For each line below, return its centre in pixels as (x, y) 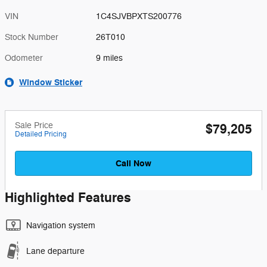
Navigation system (61, 225)
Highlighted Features (68, 198)
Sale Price (34, 125)
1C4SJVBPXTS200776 (139, 16)
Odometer (24, 58)
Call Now (133, 163)
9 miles (110, 58)
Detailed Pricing (41, 134)
